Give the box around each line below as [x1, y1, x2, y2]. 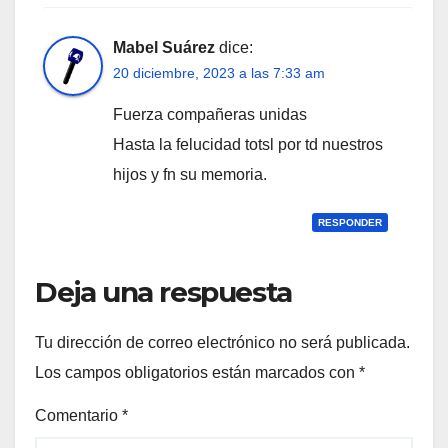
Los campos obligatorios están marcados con [35, 363, 359, 381]
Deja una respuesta [35, 275, 292, 310]
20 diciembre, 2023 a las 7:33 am [113, 65, 325, 82]
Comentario [35, 406, 122, 424]
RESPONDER [318, 217, 382, 229]
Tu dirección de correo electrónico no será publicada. [35, 333, 410, 351]
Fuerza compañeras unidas [113, 106, 307, 124]
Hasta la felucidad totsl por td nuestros [113, 136, 383, 154]
